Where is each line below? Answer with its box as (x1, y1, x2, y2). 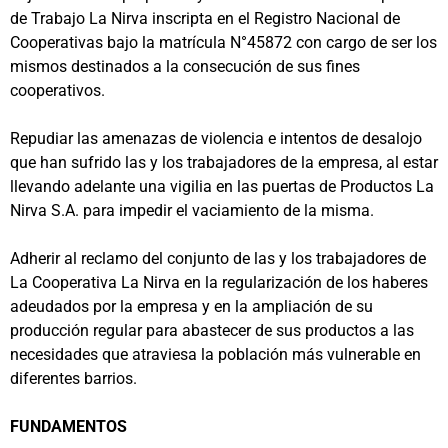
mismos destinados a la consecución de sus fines (10, 56, 360, 76)
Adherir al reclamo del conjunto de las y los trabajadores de (10, 248, 426, 268)
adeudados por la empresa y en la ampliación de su (10, 296, 373, 316)
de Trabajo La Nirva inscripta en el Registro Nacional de (10, 8, 400, 28)
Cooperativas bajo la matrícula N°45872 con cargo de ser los (10, 32, 437, 52)
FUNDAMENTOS (10, 416, 127, 436)
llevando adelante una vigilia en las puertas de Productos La (10, 176, 434, 196)
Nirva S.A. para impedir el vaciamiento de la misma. (10, 200, 374, 220)
